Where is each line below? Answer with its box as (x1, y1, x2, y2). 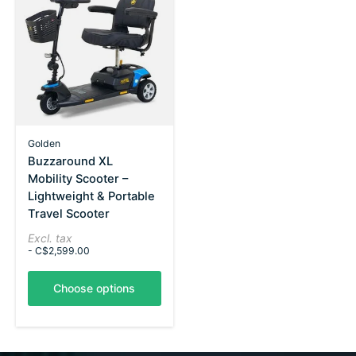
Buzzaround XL (28, 154, 113, 169)
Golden (28, 137, 60, 149)
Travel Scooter (28, 207, 110, 222)
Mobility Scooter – (28, 172, 128, 187)
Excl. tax (28, 231, 72, 246)
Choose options (53, 281, 136, 296)
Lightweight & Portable (28, 189, 155, 204)
